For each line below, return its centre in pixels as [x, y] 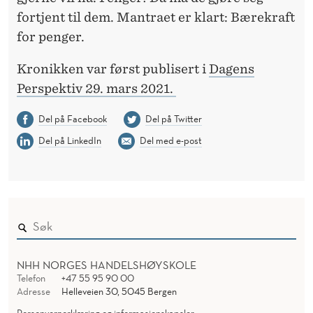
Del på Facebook [72, 118]
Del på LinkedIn [70, 140]
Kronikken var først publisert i [113, 68]
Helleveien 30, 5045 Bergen [119, 291]
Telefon [31, 278]
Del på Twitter [173, 118]
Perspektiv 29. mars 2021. [96, 88]
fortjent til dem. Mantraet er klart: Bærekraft [156, 17]
